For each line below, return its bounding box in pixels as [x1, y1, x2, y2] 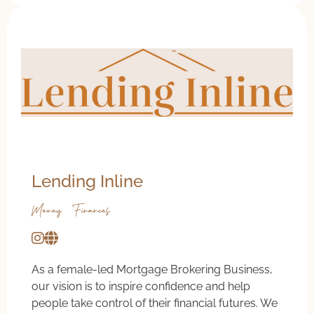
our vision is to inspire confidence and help [32, 279, 250, 293]
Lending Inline [32, 170, 143, 191]
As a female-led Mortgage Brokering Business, [32, 262, 273, 276]
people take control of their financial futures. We [32, 296, 278, 310]
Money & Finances [32, 199, 110, 221]
